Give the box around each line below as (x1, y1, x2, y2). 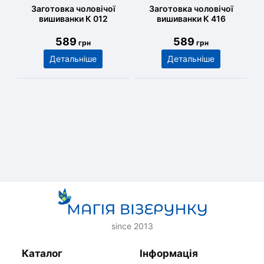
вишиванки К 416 (156, 14, 226, 24)
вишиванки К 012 (38, 14, 108, 24)
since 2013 (111, 221, 153, 232)
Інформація (140, 247, 198, 260)
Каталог (22, 247, 62, 260)
